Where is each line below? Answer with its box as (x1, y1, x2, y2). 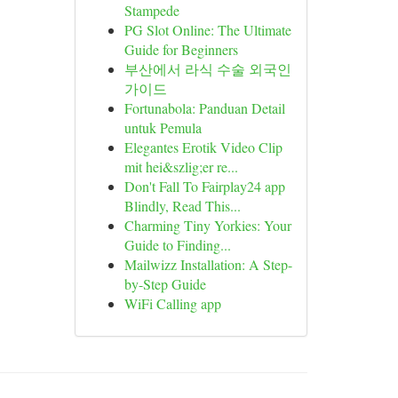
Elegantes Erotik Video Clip (123, 138, 283, 156)
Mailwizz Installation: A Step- (123, 255, 292, 274)
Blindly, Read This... (123, 196, 241, 215)
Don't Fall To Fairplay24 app (123, 177, 285, 195)
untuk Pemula (123, 118, 202, 137)
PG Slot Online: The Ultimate (123, 20, 291, 39)
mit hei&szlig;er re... (123, 157, 238, 176)
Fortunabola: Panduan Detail (123, 99, 285, 117)
